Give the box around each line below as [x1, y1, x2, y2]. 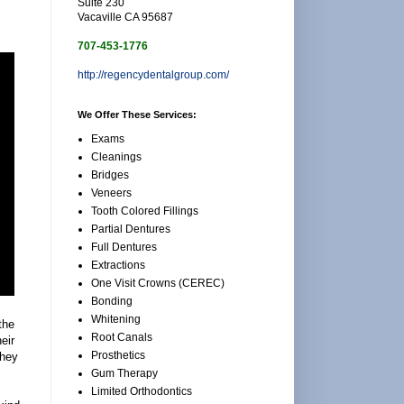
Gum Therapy [91, 366, 158, 380]
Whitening [91, 312, 141, 326]
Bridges [91, 168, 129, 181]
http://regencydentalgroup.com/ [78, 68, 229, 81]
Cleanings [91, 150, 142, 163]
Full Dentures [91, 240, 157, 253]
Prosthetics [91, 348, 145, 362]
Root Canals [91, 330, 152, 344]
